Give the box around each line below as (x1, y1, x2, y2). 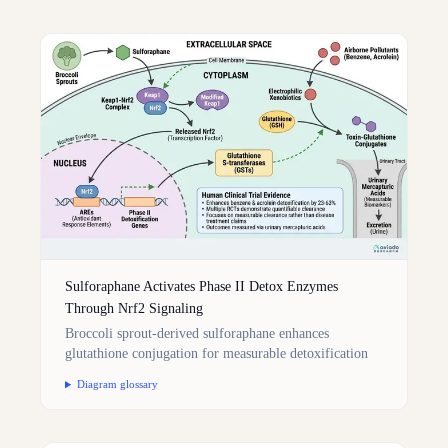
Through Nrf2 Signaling (65, 301, 203, 317)
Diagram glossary (76, 378, 158, 391)
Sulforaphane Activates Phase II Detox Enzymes (65, 279, 338, 295)
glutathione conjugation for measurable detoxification (65, 346, 368, 362)
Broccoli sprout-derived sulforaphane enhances (65, 326, 329, 342)
